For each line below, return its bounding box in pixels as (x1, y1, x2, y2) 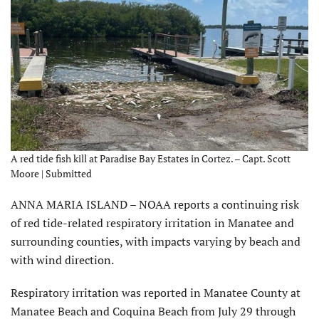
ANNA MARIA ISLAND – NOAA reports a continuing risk (11, 196, 299, 212)
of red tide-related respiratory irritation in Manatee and (11, 214, 294, 231)
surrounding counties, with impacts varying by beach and (11, 233, 300, 249)
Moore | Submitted (11, 166, 92, 180)
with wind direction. (11, 251, 114, 268)
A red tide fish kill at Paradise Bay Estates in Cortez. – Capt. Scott (11, 151, 291, 165)
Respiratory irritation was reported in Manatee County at (11, 284, 300, 300)
